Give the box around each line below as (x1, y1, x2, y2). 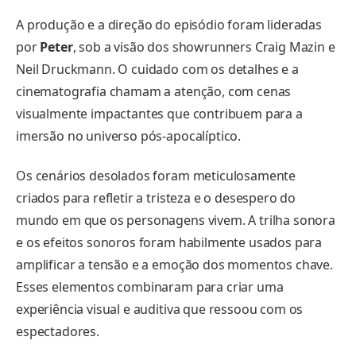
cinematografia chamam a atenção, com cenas (16, 82, 292, 100)
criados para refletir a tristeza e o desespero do (16, 188, 296, 207)
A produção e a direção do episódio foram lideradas (16, 15, 322, 33)
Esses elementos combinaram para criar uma (16, 277, 284, 296)
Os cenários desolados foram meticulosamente (16, 166, 296, 184)
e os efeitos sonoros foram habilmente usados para (16, 233, 323, 251)
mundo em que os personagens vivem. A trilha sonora (16, 211, 335, 229)
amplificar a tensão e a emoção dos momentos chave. (16, 255, 333, 273)
